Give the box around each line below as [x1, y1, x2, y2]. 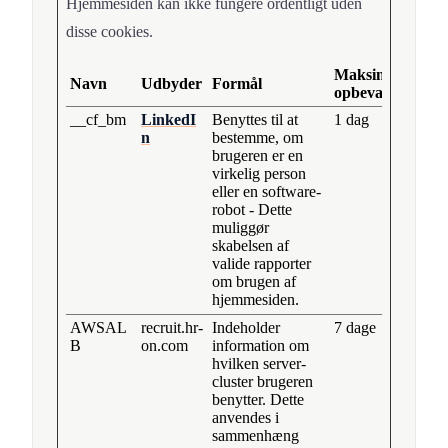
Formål [212, 75, 262, 93]
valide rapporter [212, 255, 311, 273]
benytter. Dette [212, 391, 304, 409]
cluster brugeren [212, 373, 313, 391]
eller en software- [212, 183, 321, 201]
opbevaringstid [334, 84, 435, 102]
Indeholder [212, 319, 280, 337]
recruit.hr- [141, 319, 203, 337]
